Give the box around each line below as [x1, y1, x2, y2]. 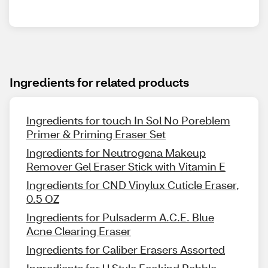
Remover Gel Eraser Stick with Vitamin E [26, 159, 226, 174]
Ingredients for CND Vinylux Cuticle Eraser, [26, 178, 239, 193]
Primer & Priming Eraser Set [26, 127, 166, 142]
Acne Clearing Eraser [26, 224, 131, 239]
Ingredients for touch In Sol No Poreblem [26, 113, 230, 128]
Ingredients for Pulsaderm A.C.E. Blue [26, 210, 214, 225]
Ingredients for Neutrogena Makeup [26, 145, 206, 160]
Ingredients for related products [10, 74, 189, 90]
